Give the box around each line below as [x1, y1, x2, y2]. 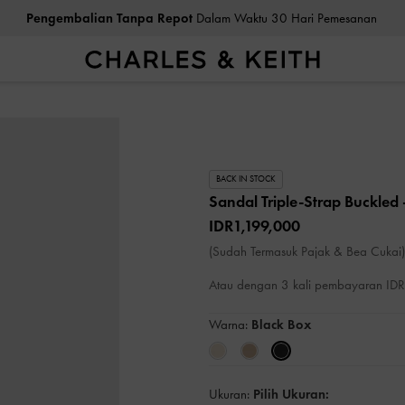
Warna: [209, 316, 251, 333]
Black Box [251, 316, 311, 333]
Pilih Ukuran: [253, 385, 329, 402]
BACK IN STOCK [216, 173, 277, 184]
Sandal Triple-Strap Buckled [209, 191, 402, 212]
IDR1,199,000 [209, 215, 300, 236]
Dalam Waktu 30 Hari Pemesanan [192, 10, 377, 26]
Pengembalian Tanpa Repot [25, 10, 193, 26]
